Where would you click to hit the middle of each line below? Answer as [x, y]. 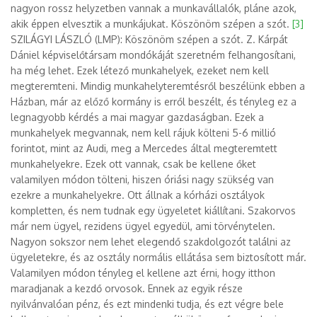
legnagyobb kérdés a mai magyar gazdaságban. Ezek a [137, 117]
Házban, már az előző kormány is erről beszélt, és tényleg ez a [154, 102]
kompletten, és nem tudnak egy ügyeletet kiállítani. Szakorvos [153, 211]
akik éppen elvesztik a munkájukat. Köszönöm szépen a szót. [151, 24]
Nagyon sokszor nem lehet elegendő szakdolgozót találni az [151, 242]
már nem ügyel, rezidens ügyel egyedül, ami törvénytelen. [143, 226]
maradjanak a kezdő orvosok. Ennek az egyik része [127, 288]
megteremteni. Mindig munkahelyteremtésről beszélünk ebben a [158, 86]
